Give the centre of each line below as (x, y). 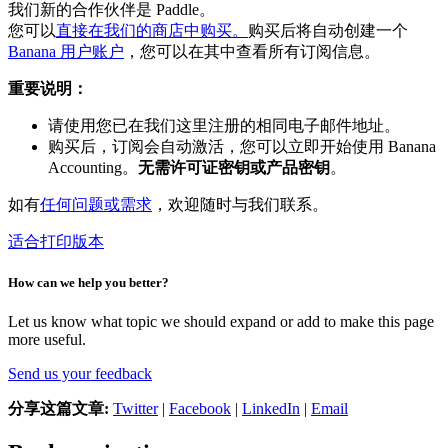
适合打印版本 (56, 241)
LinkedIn (271, 409)
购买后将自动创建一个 (328, 30)
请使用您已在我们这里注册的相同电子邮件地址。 (224, 125)
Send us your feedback (80, 374)
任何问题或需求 (96, 204)
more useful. (47, 340)
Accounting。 (93, 167)
